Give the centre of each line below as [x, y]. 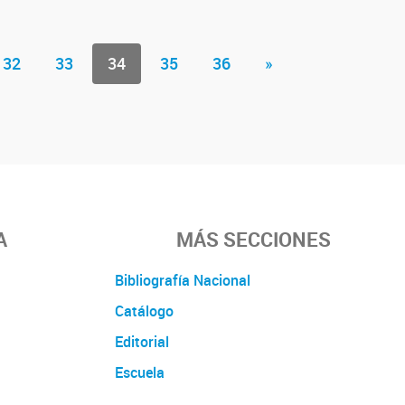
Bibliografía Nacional [183, 280]
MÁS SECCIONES [253, 239]
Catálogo [144, 311]
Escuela [140, 372]
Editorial [142, 341]
